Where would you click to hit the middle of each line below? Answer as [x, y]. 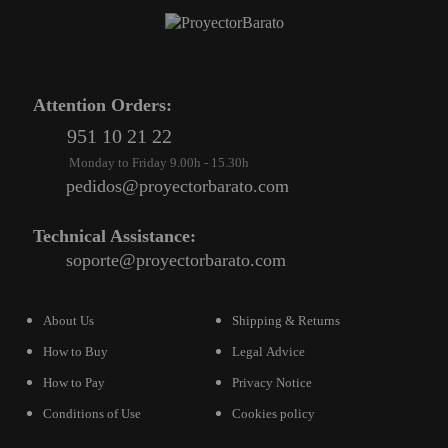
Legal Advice [268, 352]
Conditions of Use [92, 414]
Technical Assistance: [114, 236]
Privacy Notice [271, 383]
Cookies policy [273, 414]
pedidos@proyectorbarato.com [177, 186]
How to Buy [75, 352]
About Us [68, 321]
